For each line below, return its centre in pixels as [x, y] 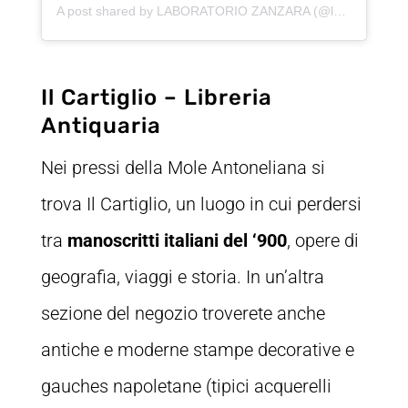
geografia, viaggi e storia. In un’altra [182, 277]
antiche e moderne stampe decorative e [197, 350]
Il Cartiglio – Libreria [156, 98]
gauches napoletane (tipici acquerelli [186, 387]
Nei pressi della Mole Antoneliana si [183, 168]
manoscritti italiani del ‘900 [174, 241]
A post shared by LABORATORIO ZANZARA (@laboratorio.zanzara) [339, 11]
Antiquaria [101, 126]
